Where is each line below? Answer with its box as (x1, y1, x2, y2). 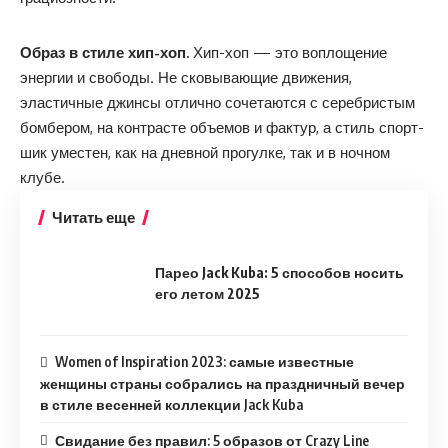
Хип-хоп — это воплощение (189, 43, 387, 62)
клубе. (20, 168, 65, 187)
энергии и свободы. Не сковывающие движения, (20, 68, 352, 87)
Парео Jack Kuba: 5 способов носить (155, 263, 404, 281)
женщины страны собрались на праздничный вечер (40, 374, 405, 392)
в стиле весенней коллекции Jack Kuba (40, 395, 303, 413)
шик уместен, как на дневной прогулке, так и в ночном (20, 143, 390, 162)
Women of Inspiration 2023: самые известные (54, 353, 354, 370)
